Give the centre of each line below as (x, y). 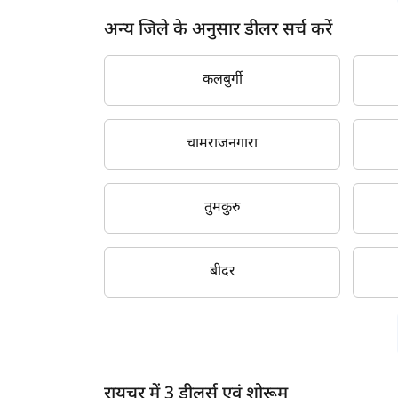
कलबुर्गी (222, 80)
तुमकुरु (222, 208)
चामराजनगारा (223, 144)
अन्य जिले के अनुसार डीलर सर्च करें (218, 30)
